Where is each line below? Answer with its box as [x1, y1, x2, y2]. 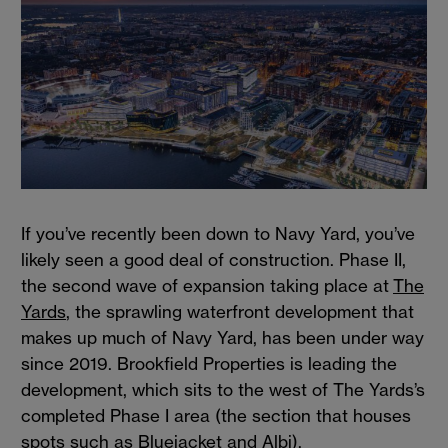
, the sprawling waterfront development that [66, 301, 414, 323]
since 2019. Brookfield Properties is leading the [21, 353, 397, 375]
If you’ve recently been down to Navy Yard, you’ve [21, 223, 415, 245]
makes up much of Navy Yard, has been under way [21, 327, 424, 349]
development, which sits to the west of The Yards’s [21, 379, 425, 401]
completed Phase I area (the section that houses [21, 405, 411, 427]
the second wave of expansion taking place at [21, 275, 393, 297]
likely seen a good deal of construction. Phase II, [21, 249, 406, 271]
